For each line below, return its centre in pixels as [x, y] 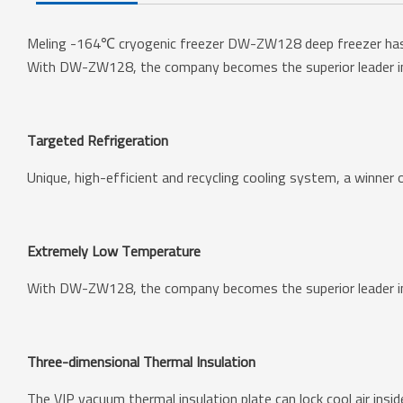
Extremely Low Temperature [114, 251]
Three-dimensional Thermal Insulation [142, 361]
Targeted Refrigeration [98, 140]
